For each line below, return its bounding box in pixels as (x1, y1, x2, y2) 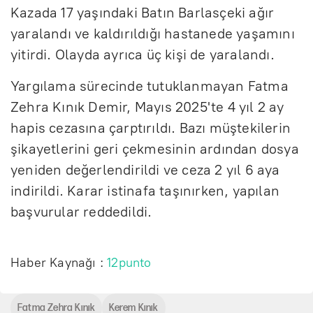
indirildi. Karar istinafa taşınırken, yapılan (10, 182, 280, 199)
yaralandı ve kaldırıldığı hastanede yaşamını (10, 24, 295, 42)
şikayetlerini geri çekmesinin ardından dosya (10, 140, 299, 157)
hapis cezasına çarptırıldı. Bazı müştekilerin (10, 119, 291, 136)
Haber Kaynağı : (10, 254, 108, 270)
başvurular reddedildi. (10, 203, 152, 220)
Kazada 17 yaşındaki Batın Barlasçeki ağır (10, 3, 275, 21)
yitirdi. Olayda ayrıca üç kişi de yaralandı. (10, 45, 275, 63)
